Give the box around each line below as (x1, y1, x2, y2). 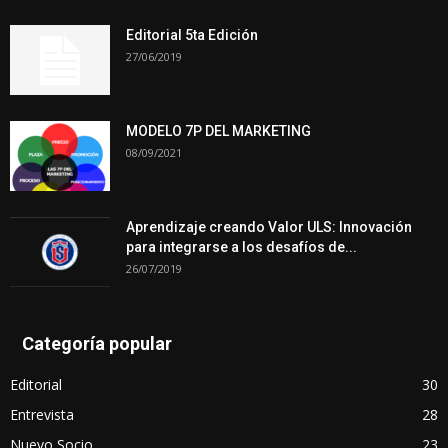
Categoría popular (22, 332, 172, 354)
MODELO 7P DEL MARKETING (126, 122, 311, 139)
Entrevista (10, 404, 74, 424)
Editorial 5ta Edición (126, 26, 258, 43)
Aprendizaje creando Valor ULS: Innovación (126, 218, 412, 235)
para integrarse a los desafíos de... (126, 238, 357, 255)
